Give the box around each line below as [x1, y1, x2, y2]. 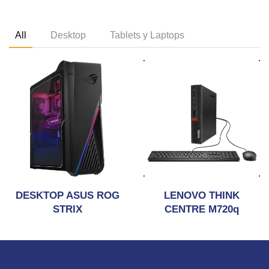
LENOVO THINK [164, 190, 240, 201]
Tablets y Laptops [110, 30, 184, 40]
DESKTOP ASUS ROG [15, 190, 119, 201]
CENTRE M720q [165, 204, 239, 215]
